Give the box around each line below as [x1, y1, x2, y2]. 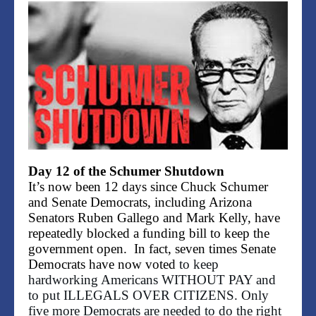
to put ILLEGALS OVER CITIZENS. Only [28, 288, 269, 303]
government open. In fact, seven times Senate [28, 241, 276, 257]
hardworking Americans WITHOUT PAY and [28, 272, 276, 288]
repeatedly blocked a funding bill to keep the [28, 226, 269, 241]
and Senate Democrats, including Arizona [28, 195, 252, 210]
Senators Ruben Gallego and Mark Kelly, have [28, 210, 280, 226]
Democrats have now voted [28, 257, 179, 272]
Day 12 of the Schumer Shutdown [28, 164, 224, 179]
